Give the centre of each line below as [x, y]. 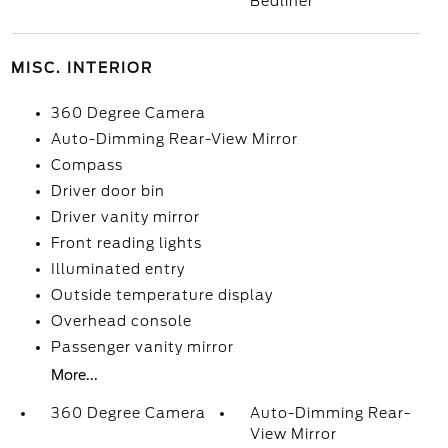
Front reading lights [126, 243]
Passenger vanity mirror [142, 347]
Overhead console [121, 321]
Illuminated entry [117, 269]
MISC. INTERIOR [81, 68]
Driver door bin [107, 191]
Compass [86, 165]
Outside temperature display [161, 295]
